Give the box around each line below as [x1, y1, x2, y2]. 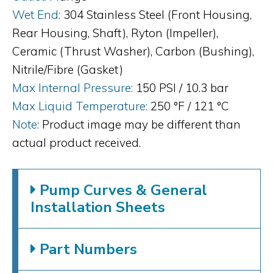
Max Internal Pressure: [12, 80, 133, 95]
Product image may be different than [42, 116, 241, 132]
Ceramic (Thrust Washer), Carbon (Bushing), [12, 43, 254, 58]
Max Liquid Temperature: [12, 98, 147, 113]
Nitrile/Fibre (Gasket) [12, 62, 123, 77]
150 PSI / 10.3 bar [136, 80, 229, 95]
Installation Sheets [30, 197, 165, 217]
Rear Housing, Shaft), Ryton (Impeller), [12, 25, 218, 40]
